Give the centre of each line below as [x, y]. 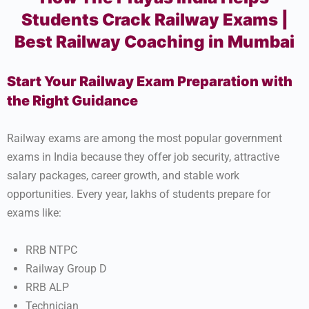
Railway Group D [66, 269]
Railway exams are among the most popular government [144, 138]
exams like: [34, 213]
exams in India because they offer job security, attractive [143, 157]
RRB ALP [47, 287]
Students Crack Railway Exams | [154, 20]
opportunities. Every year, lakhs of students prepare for [139, 194]
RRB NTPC [51, 250]
